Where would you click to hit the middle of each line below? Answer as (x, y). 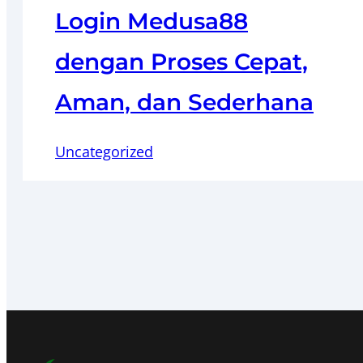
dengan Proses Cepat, (181, 61)
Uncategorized (104, 151)
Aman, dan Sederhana (184, 102)
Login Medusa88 (152, 21)
